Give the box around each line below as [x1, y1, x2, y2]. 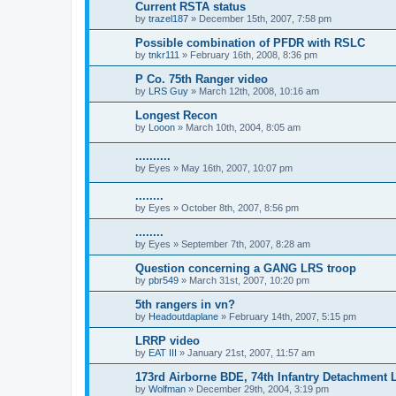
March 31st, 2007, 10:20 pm [189, 275, 309, 286]
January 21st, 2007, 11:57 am [187, 347, 315, 359]
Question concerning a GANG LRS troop [135, 262, 356, 276]
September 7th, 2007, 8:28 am [181, 239, 310, 250]
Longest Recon [135, 109, 217, 123]
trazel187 [148, 13, 188, 25]
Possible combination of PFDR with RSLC [135, 36, 365, 50]
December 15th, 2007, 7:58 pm [199, 13, 331, 25]
